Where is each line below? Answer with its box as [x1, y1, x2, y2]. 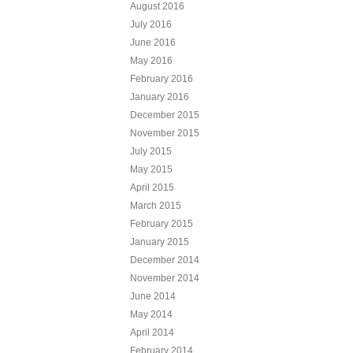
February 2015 [129, 217, 193, 229]
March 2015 [129, 199, 181, 211]
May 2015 [129, 163, 173, 175]
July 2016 [129, 18, 172, 30]
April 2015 [129, 181, 174, 193]
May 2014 [129, 308, 173, 320]
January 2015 [129, 236, 189, 247]
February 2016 [129, 72, 193, 84]
